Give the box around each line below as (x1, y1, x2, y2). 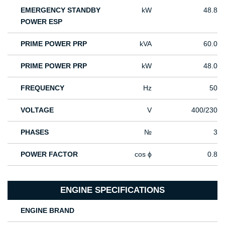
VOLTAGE (21, 105, 54, 114)
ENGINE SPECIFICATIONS (60, 185, 165, 195)
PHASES (21, 128, 49, 136)
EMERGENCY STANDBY (21, 6, 101, 14)
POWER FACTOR (21, 150, 78, 158)
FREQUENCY (21, 83, 65, 92)
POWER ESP (21, 17, 63, 26)
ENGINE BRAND (21, 206, 75, 214)
